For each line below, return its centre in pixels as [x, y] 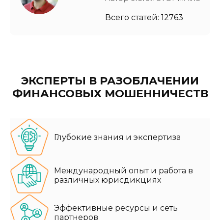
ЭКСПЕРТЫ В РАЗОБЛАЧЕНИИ [110, 81]
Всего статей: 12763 [144, 18]
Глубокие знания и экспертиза [117, 137]
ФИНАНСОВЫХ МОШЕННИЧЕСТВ [110, 94]
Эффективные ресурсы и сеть [116, 208]
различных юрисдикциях [108, 180]
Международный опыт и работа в [124, 170]
